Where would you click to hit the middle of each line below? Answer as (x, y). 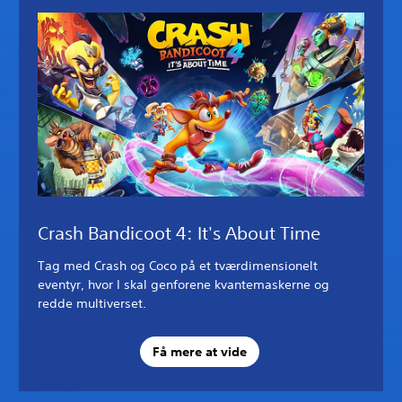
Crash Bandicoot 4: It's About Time (179, 232)
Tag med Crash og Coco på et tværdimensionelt (178, 265)
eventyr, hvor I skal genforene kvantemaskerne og (184, 284)
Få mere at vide (199, 352)
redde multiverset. (92, 303)
